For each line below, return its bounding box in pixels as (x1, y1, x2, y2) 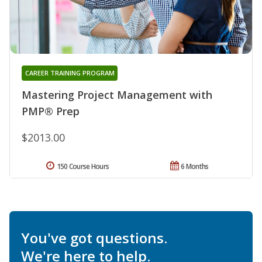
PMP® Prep (22, 104, 80, 118)
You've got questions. (21, 227, 167, 247)
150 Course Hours (56, 161, 109, 171)
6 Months (181, 161, 209, 171)
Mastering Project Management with (22, 87, 212, 102)
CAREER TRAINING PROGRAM (25, 68, 115, 77)
